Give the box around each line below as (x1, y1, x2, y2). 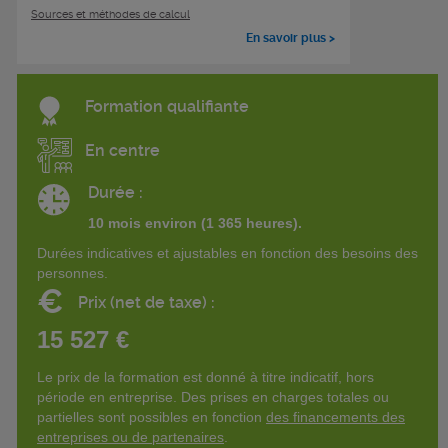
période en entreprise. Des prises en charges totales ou (37, 388, 389, 405)
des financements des (266, 408, 405, 425)
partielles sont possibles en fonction (37, 408, 266, 425)
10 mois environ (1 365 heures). (87, 214, 302, 231)
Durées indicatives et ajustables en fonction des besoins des (37, 244, 418, 261)
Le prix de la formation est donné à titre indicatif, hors (37, 368, 374, 385)
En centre (85, 140, 160, 160)
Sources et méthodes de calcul (31, 7, 190, 21)
